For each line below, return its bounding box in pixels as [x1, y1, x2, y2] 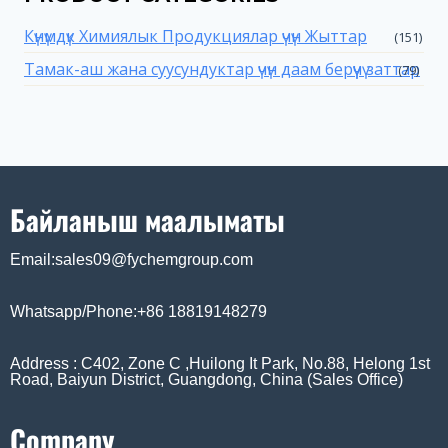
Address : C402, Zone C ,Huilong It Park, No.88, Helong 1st [10, 355, 430, 373]
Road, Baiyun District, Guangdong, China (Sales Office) [10, 371, 403, 389]
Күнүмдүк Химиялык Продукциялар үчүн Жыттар [24, 24, 367, 47]
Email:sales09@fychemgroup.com [10, 251, 253, 269]
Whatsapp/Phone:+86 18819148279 [10, 303, 267, 321]
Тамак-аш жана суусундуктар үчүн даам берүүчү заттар [24, 57, 420, 80]
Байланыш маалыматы [10, 199, 285, 241]
